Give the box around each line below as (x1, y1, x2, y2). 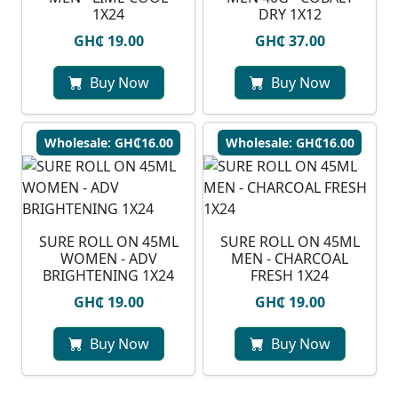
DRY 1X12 (258, 4, 322, 25)
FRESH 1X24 (251, 266, 329, 286)
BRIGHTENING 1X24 (43, 266, 174, 286)
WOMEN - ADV (60, 249, 157, 269)
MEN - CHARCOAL (231, 249, 348, 269)
